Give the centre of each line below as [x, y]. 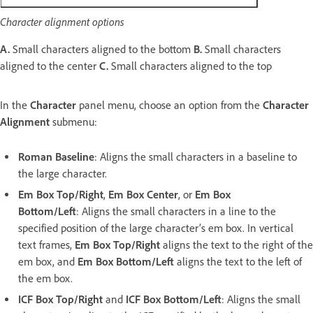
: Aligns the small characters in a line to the [176, 211]
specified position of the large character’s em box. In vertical [156, 228]
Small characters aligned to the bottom [102, 49]
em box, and [46, 261]
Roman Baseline [56, 156]
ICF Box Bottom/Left [174, 299]
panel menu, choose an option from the [171, 105]
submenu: [73, 122]
